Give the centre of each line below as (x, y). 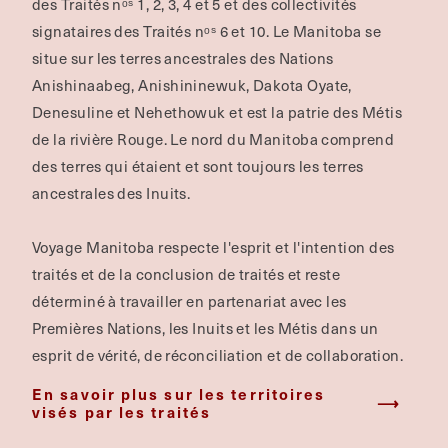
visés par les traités (122, 411)
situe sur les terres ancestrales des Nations (183, 57)
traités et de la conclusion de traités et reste (186, 273)
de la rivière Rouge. (99, 138)
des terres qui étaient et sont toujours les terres (198, 165)
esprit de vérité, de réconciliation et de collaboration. (218, 354)
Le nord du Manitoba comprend (282, 138)
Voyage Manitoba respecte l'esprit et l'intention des (213, 246)
